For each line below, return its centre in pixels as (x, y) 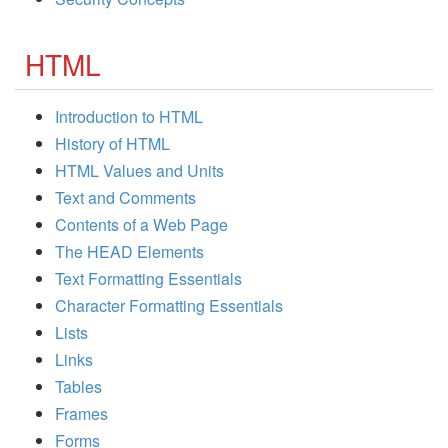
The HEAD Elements (129, 252)
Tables (78, 387)
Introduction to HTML (129, 117)
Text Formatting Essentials (148, 279)
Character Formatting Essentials (169, 306)
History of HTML (112, 144)
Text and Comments (125, 198)
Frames (81, 414)
